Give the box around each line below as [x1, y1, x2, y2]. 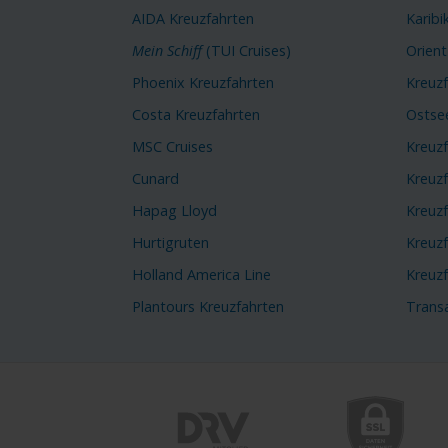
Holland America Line [132, 264, 271, 284]
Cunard [132, 169, 179, 189]
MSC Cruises [132, 137, 213, 157]
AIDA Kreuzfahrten [132, 9, 254, 29]
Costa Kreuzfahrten [132, 105, 260, 125]
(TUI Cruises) [202, 41, 291, 61]
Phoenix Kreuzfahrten [132, 73, 274, 93]
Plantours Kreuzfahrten [132, 296, 284, 316]
